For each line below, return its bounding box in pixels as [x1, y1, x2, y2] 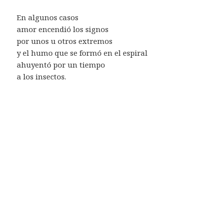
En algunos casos [17, 12, 79, 22]
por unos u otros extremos [17, 36, 113, 46]
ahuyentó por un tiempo [17, 59, 106, 70]
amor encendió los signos [17, 24, 109, 34]
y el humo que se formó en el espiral [17, 47, 148, 58]
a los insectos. [17, 71, 67, 81]
